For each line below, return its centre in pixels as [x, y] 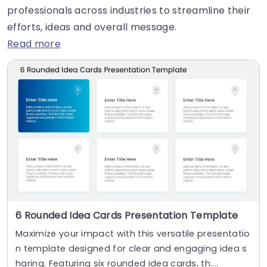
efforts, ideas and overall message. [92, 27]
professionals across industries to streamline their [129, 10]
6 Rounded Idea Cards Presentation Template [127, 216]
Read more [34, 44]
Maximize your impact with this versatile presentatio [133, 234]
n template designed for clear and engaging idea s [131, 249]
